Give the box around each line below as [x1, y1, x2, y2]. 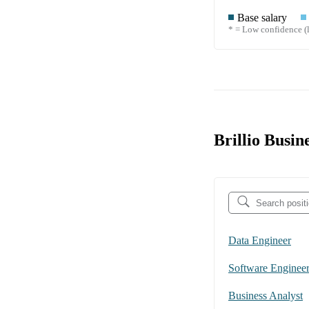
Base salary [237, 11, 287, 23]
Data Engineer [228, 235, 291, 247]
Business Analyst [228, 290, 303, 302]
